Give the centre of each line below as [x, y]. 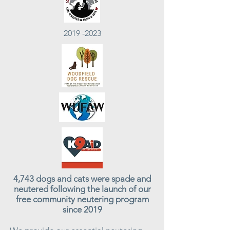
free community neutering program [82, 199]
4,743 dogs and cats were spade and [82, 179]
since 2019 [82, 209]
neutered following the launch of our [82, 189]
